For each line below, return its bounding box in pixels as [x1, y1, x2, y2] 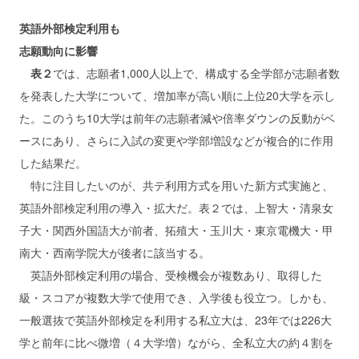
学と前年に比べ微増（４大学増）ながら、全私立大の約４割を [19, 333, 333, 350]
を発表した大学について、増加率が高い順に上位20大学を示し [19, 87, 335, 103]
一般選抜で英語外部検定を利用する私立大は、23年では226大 [19, 311, 332, 328]
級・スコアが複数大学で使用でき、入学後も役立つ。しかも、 [19, 288, 333, 305]
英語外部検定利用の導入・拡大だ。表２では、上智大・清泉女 [19, 199, 333, 216]
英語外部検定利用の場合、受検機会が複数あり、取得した [19, 266, 322, 283]
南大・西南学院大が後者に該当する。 [19, 244, 210, 260]
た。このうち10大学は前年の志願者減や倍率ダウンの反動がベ [19, 109, 335, 126]
